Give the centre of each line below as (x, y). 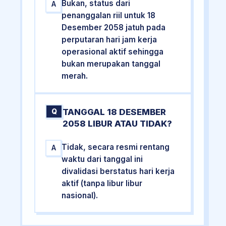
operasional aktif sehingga (113, 52)
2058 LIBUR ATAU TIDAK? (118, 123)
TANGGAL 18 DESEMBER (115, 112)
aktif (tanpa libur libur (102, 183)
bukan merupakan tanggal (111, 64)
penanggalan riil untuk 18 (109, 16)
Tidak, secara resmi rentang (116, 147)
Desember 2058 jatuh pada (114, 28)
